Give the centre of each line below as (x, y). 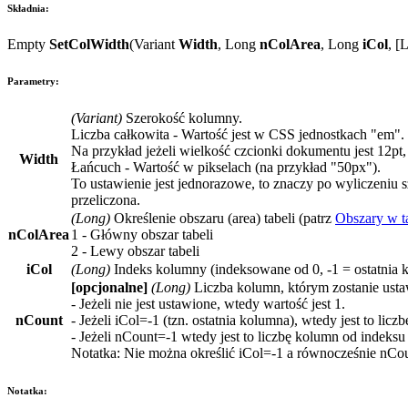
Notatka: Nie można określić (155, 352)
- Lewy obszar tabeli (139, 250)
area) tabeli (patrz (284, 218)
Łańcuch (96, 167)
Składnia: (28, 8)
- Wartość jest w (219, 134)
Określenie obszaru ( (171, 218)
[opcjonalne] (111, 287)
